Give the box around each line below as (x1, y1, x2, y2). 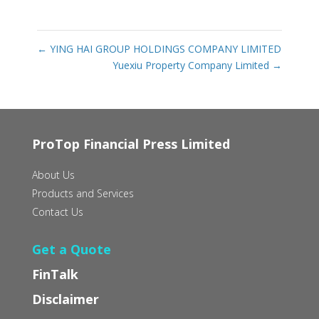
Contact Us (31, 204, 83, 219)
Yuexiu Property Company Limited (113, 58, 273, 72)
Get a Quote (31, 240, 111, 258)
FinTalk (31, 265, 78, 283)
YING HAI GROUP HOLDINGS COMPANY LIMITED (46, 41, 281, 56)
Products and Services (31, 186, 134, 200)
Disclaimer (31, 290, 99, 308)
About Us (31, 167, 75, 182)
